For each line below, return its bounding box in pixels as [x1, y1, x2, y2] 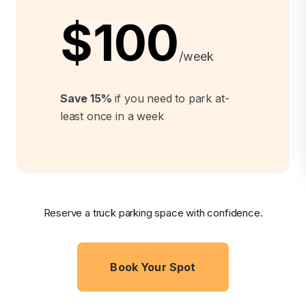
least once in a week [60, 109, 164, 124]
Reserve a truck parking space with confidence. [43, 206, 263, 220]
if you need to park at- [111, 92, 229, 106]
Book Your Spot [110, 260, 196, 275]
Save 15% [60, 92, 112, 106]
